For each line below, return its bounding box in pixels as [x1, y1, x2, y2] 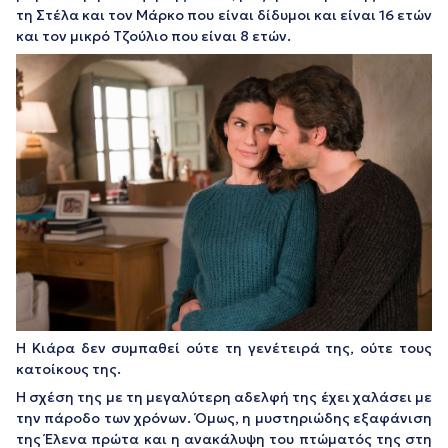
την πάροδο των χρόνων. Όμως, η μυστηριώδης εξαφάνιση [16, 409, 432, 428]
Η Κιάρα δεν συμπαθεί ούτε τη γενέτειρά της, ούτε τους [16, 339, 432, 358]
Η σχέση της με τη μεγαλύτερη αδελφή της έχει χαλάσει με [16, 388, 432, 407]
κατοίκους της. [16, 360, 121, 379]
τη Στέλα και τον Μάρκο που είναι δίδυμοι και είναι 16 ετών [16, 5, 432, 24]
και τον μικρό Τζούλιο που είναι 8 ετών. [16, 26, 291, 45]
